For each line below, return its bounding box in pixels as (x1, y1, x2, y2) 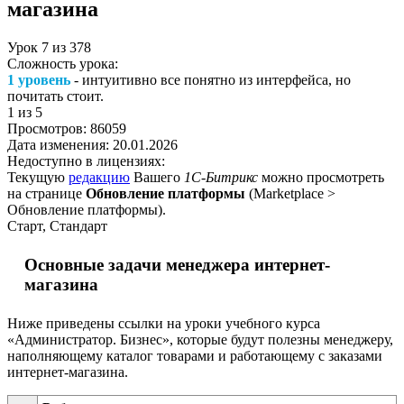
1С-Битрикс (184, 169, 258, 185)
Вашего (130, 169, 184, 185)
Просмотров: (7, 120, 90, 136)
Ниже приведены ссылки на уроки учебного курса (7, 315, 320, 331)
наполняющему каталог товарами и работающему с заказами (7, 347, 382, 363)
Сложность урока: (7, 55, 118, 71)
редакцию (69, 169, 130, 185)
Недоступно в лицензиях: (7, 152, 165, 169)
